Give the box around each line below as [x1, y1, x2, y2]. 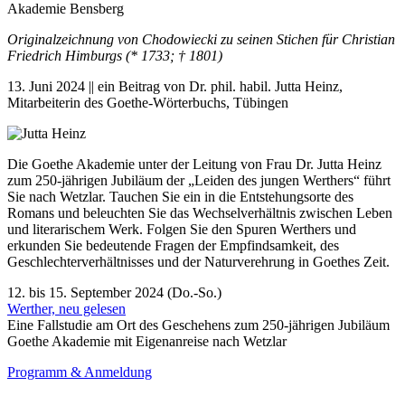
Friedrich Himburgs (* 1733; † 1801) [7, 47, 222, 63]
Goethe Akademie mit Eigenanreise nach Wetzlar [7, 333, 287, 349]
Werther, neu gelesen [7, 300, 126, 316]
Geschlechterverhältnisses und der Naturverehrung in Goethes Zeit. [7, 253, 390, 269]
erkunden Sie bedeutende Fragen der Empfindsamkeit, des [7, 237, 339, 253]
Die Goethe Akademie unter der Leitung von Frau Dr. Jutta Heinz [7, 155, 381, 172]
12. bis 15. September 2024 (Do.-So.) [7, 284, 221, 300]
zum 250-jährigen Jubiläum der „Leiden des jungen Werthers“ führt [7, 172, 391, 188]
